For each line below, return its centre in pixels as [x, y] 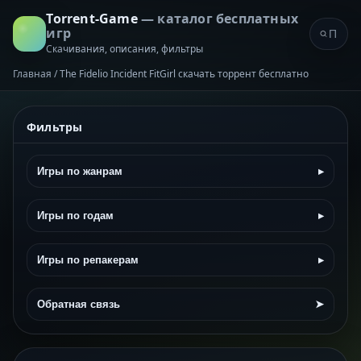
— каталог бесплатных [219, 19]
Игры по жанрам [80, 171]
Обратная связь [79, 304]
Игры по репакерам [88, 260]
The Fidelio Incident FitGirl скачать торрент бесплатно [184, 74]
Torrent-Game [93, 19]
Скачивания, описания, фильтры [125, 49]
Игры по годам [75, 216]
